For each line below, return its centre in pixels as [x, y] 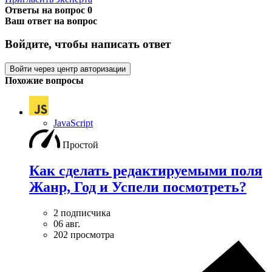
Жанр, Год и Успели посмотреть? [138, 187]
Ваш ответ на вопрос [51, 21]
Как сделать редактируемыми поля [146, 170]
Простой [80, 145]
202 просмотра [84, 234]
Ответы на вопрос [46, 10]
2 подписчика [82, 212]
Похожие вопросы [44, 80]
